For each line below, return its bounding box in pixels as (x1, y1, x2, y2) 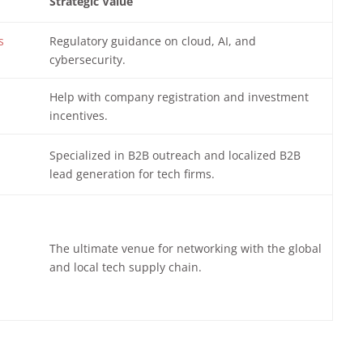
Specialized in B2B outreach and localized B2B (49, 147, 301, 163)
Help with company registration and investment (49, 88, 309, 105)
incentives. (49, 107, 108, 123)
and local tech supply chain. (49, 258, 202, 275)
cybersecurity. (49, 51, 126, 67)
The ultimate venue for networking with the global (49, 240, 322, 256)
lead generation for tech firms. (49, 165, 215, 181)
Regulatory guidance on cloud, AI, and (49, 32, 256, 49)
